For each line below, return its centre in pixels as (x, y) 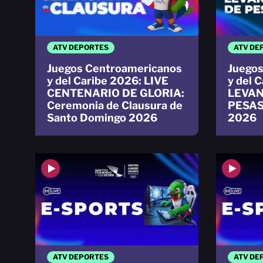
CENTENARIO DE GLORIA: (116, 93)
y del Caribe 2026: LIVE (108, 81)
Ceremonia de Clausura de (115, 106)
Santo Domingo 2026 (102, 118)
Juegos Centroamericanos (114, 69)
